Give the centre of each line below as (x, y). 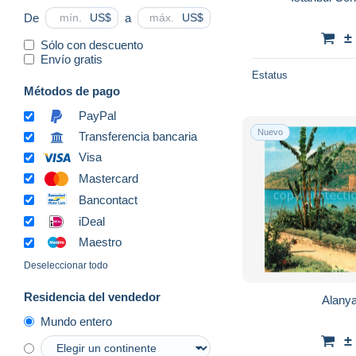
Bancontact (108, 199)
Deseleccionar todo (66, 266)
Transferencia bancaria (138, 137)
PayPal (97, 116)
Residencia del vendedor (92, 297)
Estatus (270, 75)
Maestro (100, 242)
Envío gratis (72, 59)
